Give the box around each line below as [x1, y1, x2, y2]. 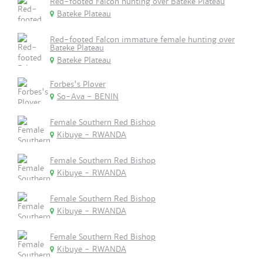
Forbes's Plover [50, 79, 106, 89]
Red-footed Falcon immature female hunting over [50, 35, 235, 45]
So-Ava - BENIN [57, 92, 119, 102]
